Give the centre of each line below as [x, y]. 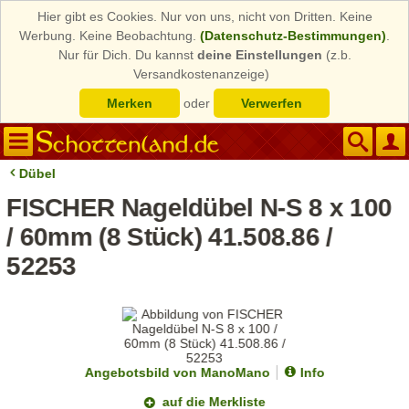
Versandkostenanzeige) [201, 74]
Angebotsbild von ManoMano [177, 372]
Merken [130, 103]
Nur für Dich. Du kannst [127, 55]
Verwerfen [272, 103]
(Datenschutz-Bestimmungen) [293, 36]
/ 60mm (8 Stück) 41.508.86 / [170, 237]
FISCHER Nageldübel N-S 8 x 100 [199, 208]
